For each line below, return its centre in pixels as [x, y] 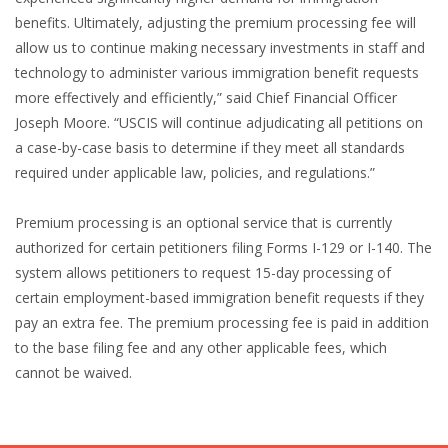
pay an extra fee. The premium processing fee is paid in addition [222, 322]
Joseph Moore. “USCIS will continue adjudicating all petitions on [219, 122]
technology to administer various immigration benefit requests [217, 72]
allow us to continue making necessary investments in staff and [220, 47]
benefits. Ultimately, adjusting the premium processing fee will [215, 22]
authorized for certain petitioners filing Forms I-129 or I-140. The [223, 247]
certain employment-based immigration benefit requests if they [219, 297]
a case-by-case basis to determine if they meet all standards [210, 147]
